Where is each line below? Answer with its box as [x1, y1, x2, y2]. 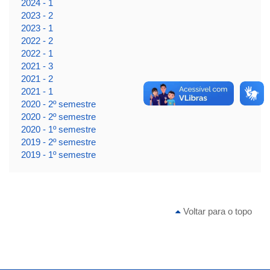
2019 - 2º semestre [20, 136, 96, 147]
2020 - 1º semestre [20, 124, 96, 134]
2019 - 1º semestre [20, 149, 96, 160]
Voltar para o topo [181, 206, 252, 216]
